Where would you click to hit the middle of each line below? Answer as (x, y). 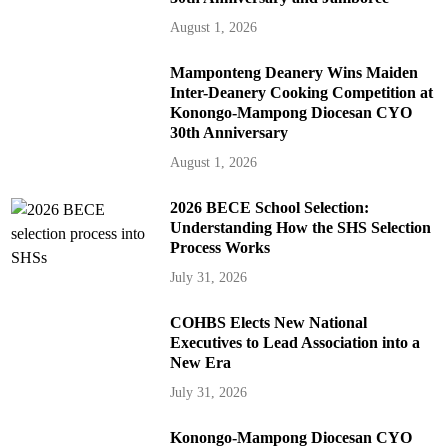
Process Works (219, 248)
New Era (200, 363)
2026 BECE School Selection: (269, 208)
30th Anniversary (228, 133)
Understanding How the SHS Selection (300, 228)
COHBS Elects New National (268, 323)
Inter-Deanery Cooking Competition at (301, 93)
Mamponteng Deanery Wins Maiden (293, 73)
